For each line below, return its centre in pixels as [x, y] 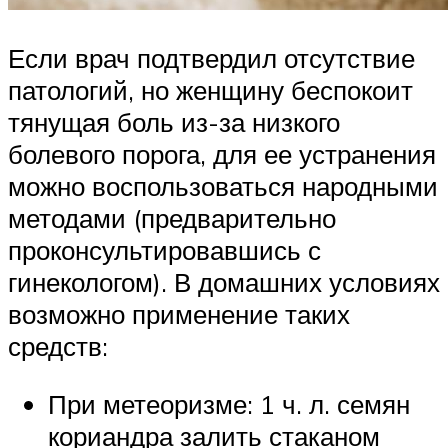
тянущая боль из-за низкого [174, 121]
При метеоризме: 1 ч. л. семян [229, 403]
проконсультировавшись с [164, 249]
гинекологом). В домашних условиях [224, 281]
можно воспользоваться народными [223, 185]
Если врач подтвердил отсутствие [211, 57]
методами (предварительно [172, 217]
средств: [58, 345]
